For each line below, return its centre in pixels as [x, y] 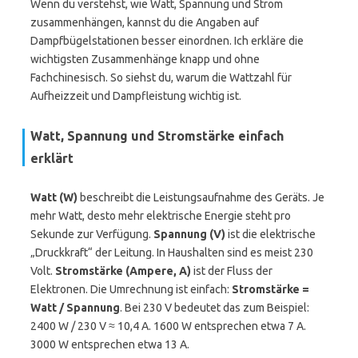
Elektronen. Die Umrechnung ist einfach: [131, 289]
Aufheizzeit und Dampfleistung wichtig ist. [136, 96]
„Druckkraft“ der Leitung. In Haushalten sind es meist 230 [172, 253]
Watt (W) [54, 197]
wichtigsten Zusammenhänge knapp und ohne [145, 59]
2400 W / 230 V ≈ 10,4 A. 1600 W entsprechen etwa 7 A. [168, 326]
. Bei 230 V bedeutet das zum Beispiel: [215, 308]
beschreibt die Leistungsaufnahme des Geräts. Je [201, 197]
